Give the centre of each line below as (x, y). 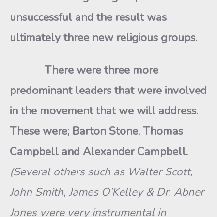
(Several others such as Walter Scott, (101, 172)
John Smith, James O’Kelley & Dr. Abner (107, 192)
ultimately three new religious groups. (105, 38)
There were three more (84, 70)
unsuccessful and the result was (88, 17)
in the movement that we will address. (104, 111)
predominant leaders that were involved (108, 90)
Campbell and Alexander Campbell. (99, 151)
